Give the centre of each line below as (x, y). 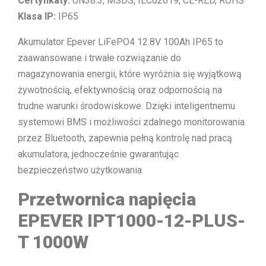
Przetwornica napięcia (107, 199)
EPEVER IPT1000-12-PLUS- (132, 221)
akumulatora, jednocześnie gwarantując (98, 154)
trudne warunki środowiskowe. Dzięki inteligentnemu (126, 106)
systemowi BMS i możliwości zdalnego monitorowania (131, 122)
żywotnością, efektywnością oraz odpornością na (120, 90)
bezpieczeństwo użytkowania (80, 170)
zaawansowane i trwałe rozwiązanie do (99, 58)
